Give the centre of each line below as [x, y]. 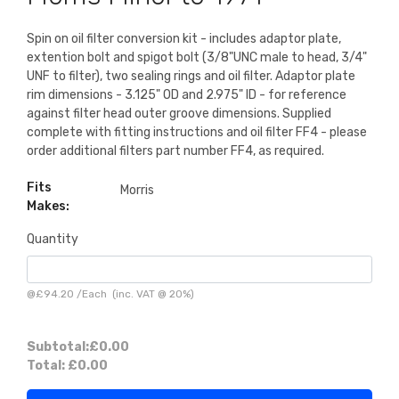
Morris [137, 191]
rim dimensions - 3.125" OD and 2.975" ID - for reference [187, 95]
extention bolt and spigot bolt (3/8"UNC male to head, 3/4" [197, 58]
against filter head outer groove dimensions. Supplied [179, 114]
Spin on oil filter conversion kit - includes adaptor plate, [184, 39]
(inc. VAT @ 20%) [151, 294]
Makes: [48, 207]
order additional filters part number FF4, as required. [175, 151]
